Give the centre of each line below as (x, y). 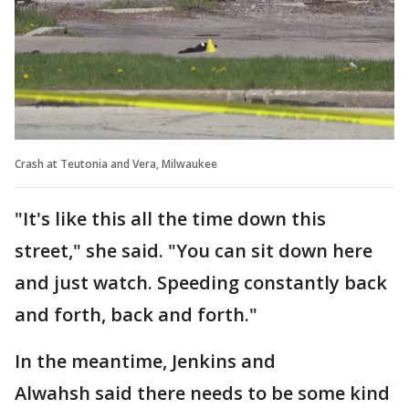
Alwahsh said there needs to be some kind (202, 393)
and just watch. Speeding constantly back (201, 282)
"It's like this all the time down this (170, 218)
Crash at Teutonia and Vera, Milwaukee (116, 163)
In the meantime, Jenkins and (145, 361)
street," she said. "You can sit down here (194, 250)
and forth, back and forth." (136, 314)
